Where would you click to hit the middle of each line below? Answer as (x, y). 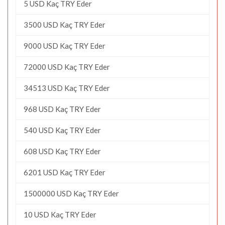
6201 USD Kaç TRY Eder (65, 172)
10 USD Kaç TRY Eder (60, 214)
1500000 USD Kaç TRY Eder (71, 193)
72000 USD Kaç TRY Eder (67, 67)
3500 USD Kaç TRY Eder (65, 24)
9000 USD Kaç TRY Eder (65, 45)
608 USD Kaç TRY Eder (62, 151)
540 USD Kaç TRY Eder (62, 130)
